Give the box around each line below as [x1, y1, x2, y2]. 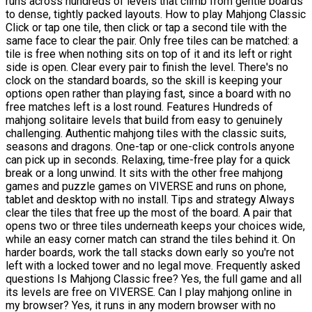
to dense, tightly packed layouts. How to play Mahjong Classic [6, 8, 306, 22]
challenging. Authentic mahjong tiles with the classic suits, [6, 127, 286, 141]
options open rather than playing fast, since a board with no [6, 87, 291, 101]
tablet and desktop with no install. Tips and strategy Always [6, 193, 295, 207]
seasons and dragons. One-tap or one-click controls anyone [6, 140, 295, 154]
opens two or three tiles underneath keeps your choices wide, [6, 219, 305, 233]
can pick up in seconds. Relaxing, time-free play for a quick [6, 153, 290, 167]
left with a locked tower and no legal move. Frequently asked [6, 259, 300, 273]
